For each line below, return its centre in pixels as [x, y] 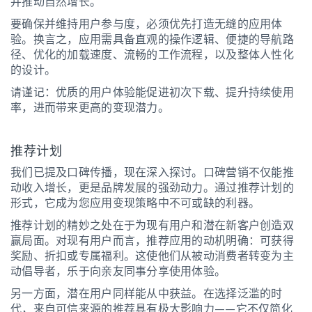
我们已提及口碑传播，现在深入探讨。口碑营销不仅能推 [152, 172]
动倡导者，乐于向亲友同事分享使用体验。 [118, 271]
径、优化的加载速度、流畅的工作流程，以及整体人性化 [152, 54]
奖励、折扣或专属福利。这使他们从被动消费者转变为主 [152, 256]
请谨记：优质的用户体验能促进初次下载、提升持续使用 [152, 92]
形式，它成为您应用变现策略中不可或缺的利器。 [135, 203]
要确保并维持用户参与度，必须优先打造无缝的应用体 [147, 24]
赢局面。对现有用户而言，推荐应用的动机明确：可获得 [152, 240]
